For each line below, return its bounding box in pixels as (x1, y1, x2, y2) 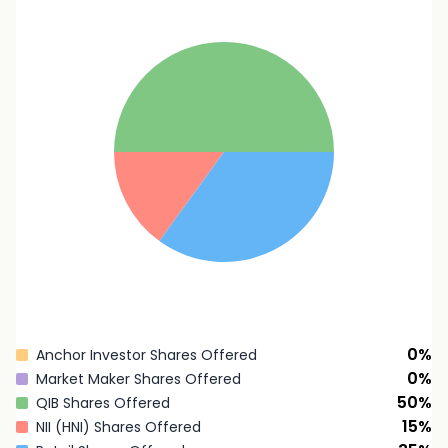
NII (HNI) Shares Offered (36, 417, 201, 437)
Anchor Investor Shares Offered (36, 345, 257, 365)
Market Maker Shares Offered (36, 369, 241, 389)
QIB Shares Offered (36, 393, 170, 413)
